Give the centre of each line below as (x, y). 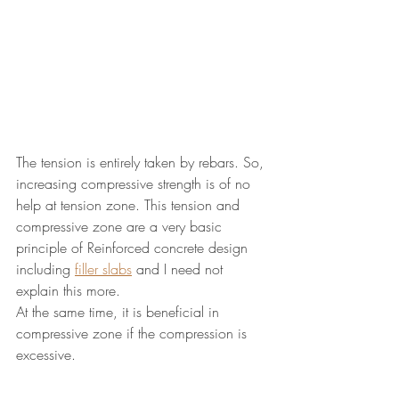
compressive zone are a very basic (121, 227)
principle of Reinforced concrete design (134, 248)
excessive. (46, 355)
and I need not (179, 269)
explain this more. (68, 291)
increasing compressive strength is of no (135, 184)
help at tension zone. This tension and (130, 205)
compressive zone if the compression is (134, 334)
